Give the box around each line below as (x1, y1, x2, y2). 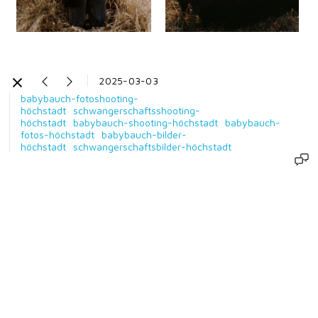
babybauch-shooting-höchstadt (73, 116, 219, 129)
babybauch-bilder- (102, 128, 187, 141)
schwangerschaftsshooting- (73, 104, 201, 117)
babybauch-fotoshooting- (21, 92, 139, 105)
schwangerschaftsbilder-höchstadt (73, 141, 232, 153)
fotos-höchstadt (21, 128, 95, 141)
